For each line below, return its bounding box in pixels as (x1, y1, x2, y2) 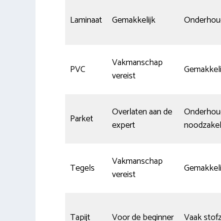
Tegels (70, 160, 95, 176)
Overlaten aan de (112, 104, 172, 119)
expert (112, 117, 135, 133)
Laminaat (70, 12, 102, 28)
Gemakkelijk (112, 12, 155, 28)
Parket (70, 111, 93, 126)
